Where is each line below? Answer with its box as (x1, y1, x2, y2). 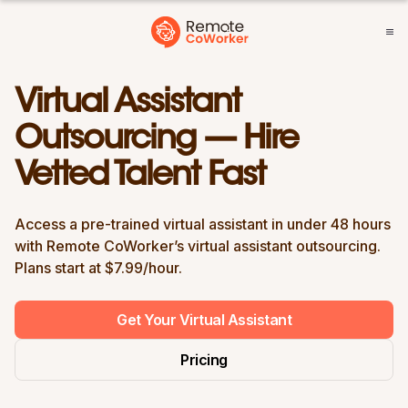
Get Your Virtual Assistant (117, 311, 291, 329)
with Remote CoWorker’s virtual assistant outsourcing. (15, 237, 381, 255)
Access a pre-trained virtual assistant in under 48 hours (15, 215, 391, 233)
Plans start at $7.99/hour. (15, 259, 182, 277)
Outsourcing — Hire (15, 124, 298, 157)
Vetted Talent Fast (15, 160, 265, 193)
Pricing (180, 351, 228, 369)
